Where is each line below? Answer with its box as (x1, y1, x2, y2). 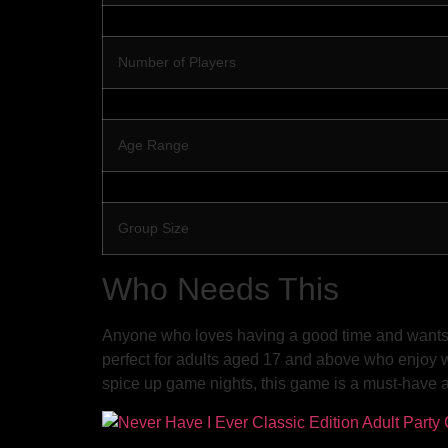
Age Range (118, 137, 189, 154)
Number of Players (118, 54, 236, 71)
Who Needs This (102, 271, 339, 308)
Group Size (118, 220, 189, 237)
